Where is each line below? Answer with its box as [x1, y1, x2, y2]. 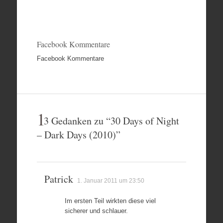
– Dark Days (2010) [36, 127, 116, 141]
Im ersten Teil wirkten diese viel [64, 197, 156, 205]
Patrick [44, 172, 73, 186]
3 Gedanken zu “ [43, 113, 111, 127]
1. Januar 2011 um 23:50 [77, 177, 144, 184]
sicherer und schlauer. [64, 207, 128, 215]
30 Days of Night [110, 113, 179, 127]
